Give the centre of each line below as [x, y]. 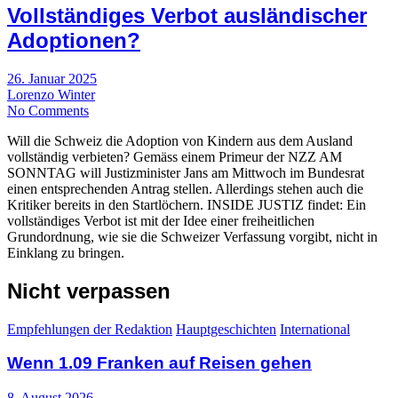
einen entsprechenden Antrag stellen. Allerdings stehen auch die [185, 188]
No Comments [48, 110]
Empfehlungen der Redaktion [90, 329]
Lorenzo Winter [51, 94]
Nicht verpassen [89, 291]
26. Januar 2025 [52, 78]
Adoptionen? [74, 40]
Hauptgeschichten [226, 329]
